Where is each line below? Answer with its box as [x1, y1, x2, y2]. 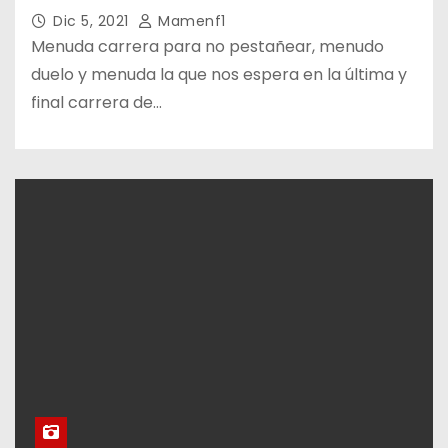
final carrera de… [31, 90, 162, 114]
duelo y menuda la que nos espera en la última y [31, 62, 407, 86]
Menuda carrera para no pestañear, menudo [31, 34, 384, 58]
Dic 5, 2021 [53, 10, 133, 31]
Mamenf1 [153, 10, 226, 31]
